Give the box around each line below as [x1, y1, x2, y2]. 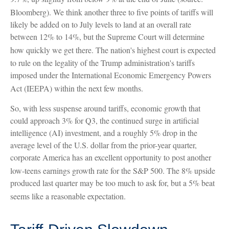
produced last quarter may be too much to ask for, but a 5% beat [10, 177, 215, 189]
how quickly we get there [10, 44, 91, 56]
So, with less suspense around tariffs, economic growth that [10, 102, 200, 113]
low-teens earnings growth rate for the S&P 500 [10, 165, 163, 176]
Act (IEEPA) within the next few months [10, 82, 141, 94]
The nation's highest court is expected [96, 44, 216, 56]
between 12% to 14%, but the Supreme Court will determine [10, 31, 204, 42]
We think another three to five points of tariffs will [53, 7, 213, 18]
